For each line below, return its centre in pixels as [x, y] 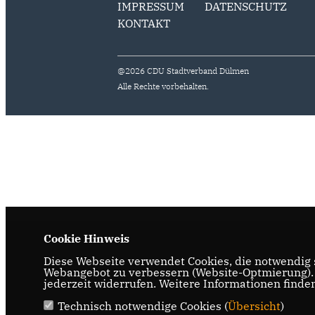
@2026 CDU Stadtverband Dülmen [184, 71]
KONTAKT [144, 23]
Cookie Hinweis [86, 238]
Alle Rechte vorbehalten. [163, 86]
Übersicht [254, 306]
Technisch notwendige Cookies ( [142, 306]
